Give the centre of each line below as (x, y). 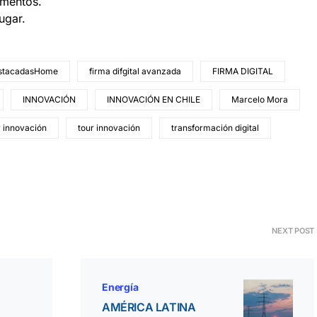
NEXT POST (293, 231)
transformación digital (215, 128)
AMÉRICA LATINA (149, 307)
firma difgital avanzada (135, 71)
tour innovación (109, 128)
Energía (120, 287)
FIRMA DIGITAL (243, 71)
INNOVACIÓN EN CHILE (154, 99)
